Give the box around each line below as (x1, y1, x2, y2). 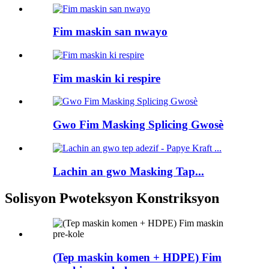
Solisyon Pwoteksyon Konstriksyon (5, 190, 219, 206)
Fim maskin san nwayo (53, 25, 168, 38)
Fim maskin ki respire (53, 71, 160, 85)
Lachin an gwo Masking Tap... (53, 165, 204, 178)
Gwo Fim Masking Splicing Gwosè (53, 118, 223, 131)
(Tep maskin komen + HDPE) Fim (53, 251, 222, 264)
